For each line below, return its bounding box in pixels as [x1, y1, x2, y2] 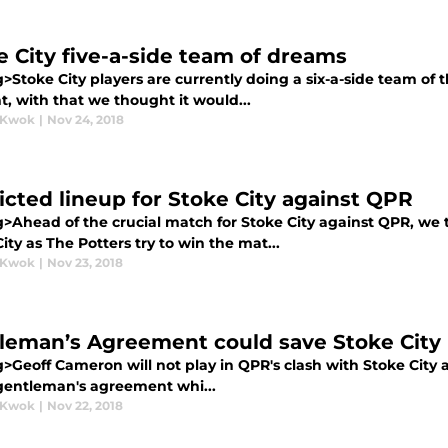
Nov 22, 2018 [47, 398, 123, 413]
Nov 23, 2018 [47, 255, 123, 270]
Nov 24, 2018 [47, 112, 124, 127]
